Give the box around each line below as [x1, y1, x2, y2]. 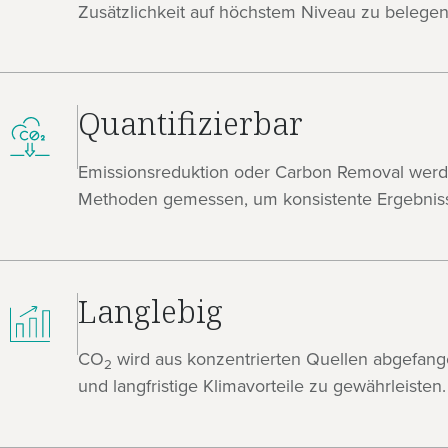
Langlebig [77, 289, 223, 332]
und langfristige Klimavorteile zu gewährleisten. [77, 373, 446, 399]
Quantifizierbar [77, 102, 303, 145]
